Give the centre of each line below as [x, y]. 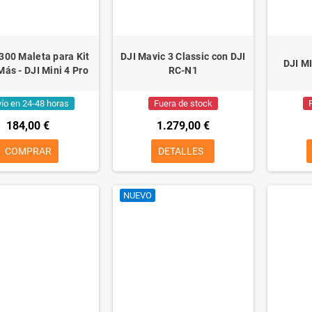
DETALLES [181, 151]
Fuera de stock [183, 104]
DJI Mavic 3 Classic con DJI [183, 57]
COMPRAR [28, 151]
